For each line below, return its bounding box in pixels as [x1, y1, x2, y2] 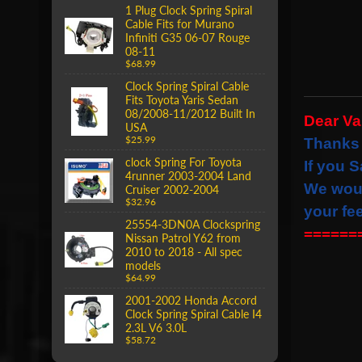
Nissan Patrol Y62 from [125, 230, 241, 245]
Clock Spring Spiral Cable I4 [125, 306, 262, 321]
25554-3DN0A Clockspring [125, 217, 260, 231]
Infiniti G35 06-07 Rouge [125, 30, 250, 44]
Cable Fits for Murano [125, 16, 234, 31]
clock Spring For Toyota [125, 154, 242, 169]
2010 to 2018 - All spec [125, 244, 242, 259]
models [125, 258, 161, 272]
